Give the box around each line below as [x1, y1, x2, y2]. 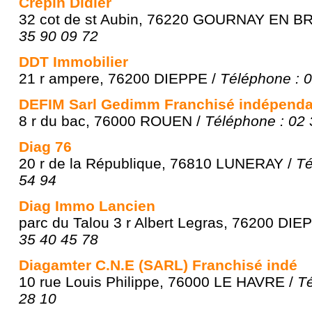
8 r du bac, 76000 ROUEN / [19, 113, 205, 129]
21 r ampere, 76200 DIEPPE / [19, 70, 220, 86]
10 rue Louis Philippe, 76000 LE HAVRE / [19, 274, 297, 290]
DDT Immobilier [19, 54, 128, 70]
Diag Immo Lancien [19, 198, 155, 214]
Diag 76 [19, 139, 72, 155]
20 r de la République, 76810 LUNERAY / [19, 155, 296, 171]
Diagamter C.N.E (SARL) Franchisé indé [19, 257, 297, 273]
